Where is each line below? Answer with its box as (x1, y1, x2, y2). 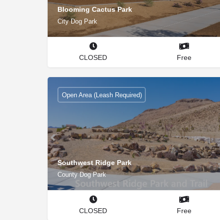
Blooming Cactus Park (57, 5, 132, 13)
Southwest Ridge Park (57, 158, 132, 166)
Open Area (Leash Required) (61, 91, 142, 99)
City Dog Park (57, 17, 97, 25)
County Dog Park (57, 170, 106, 178)
